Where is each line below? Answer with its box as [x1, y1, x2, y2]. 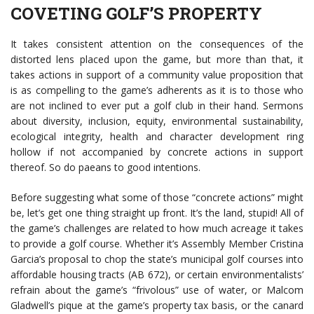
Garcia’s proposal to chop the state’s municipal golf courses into [11, 252, 303, 266]
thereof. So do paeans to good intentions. [11, 160, 200, 174]
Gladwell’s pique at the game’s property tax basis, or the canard [11, 298, 303, 312]
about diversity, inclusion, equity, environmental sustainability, [11, 114, 303, 128]
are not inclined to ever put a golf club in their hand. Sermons [11, 98, 303, 112]
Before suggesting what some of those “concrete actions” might [11, 190, 303, 204]
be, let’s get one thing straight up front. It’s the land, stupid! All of [11, 205, 303, 219]
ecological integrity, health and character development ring [11, 129, 303, 143]
